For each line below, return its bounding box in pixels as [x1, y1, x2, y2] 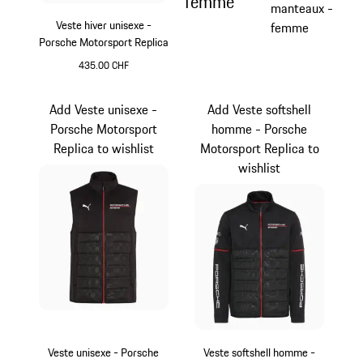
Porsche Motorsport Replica [38, 33, 169, 52]
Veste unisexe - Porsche [48, 343, 160, 361]
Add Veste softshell [207, 99, 312, 119]
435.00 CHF [78, 58, 129, 74]
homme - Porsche [211, 118, 308, 139]
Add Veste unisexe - [49, 99, 158, 119]
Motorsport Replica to [199, 138, 319, 158]
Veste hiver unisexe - [55, 16, 152, 35]
